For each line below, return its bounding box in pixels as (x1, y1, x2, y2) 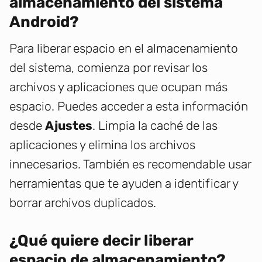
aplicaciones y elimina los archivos (9, 137, 195, 153)
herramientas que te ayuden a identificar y (9, 176, 238, 191)
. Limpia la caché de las (92, 118, 218, 133)
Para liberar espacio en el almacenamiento (9, 41, 238, 56)
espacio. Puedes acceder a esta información (9, 99, 248, 114)
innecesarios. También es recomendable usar (9, 157, 251, 172)
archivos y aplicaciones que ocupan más (9, 80, 227, 95)
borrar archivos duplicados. (9, 195, 156, 211)
